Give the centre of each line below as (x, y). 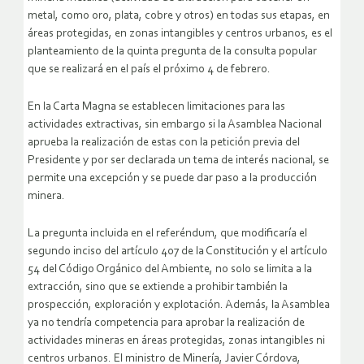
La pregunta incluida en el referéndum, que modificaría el (167, 234)
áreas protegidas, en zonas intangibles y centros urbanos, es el (180, 34)
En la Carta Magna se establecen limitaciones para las (156, 107)
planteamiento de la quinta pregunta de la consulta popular (172, 52)
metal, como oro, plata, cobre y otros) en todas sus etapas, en (179, 16)
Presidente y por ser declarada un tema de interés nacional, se (178, 161)
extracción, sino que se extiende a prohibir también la (158, 288)
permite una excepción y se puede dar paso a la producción (172, 179)
